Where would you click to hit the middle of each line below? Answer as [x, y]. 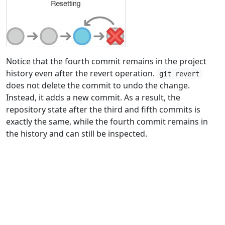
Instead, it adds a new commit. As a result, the [93, 97]
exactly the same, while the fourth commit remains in [107, 121]
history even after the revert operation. [81, 73]
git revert [180, 74]
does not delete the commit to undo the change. [98, 85]
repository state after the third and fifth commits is [103, 109]
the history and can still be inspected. [77, 133]
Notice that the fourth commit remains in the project [106, 61]
